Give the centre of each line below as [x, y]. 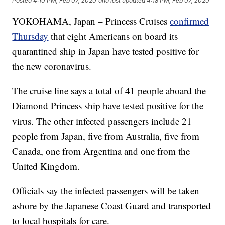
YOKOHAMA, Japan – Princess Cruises [91, 21]
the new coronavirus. [52, 66]
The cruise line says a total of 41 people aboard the [109, 91]
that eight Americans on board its [115, 36]
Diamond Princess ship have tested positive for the [108, 106]
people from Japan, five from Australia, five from [106, 136]
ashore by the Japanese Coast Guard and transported [112, 206]
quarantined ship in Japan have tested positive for [106, 51]
